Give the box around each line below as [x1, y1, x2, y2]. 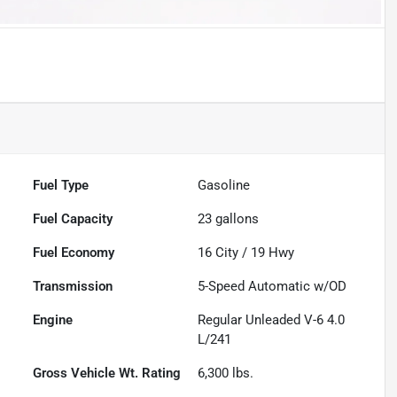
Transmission [33, 278, 113, 295]
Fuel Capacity [33, 211, 113, 228]
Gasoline [198, 177, 251, 194]
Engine [33, 312, 74, 329]
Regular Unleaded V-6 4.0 [198, 312, 346, 329]
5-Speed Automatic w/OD [198, 278, 347, 295]
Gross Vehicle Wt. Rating [33, 365, 182, 382]
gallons [212, 211, 260, 228]
